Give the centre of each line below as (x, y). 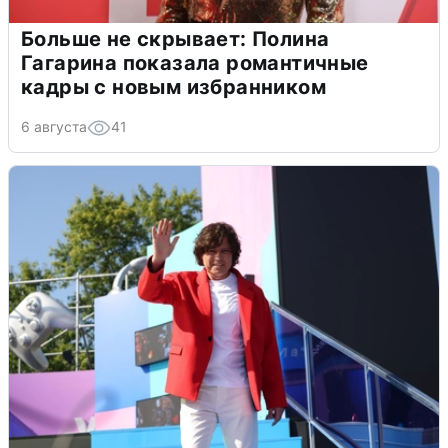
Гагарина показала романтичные (195, 62)
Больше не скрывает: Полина (175, 38)
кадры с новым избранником (173, 86)
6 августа (54, 126)
